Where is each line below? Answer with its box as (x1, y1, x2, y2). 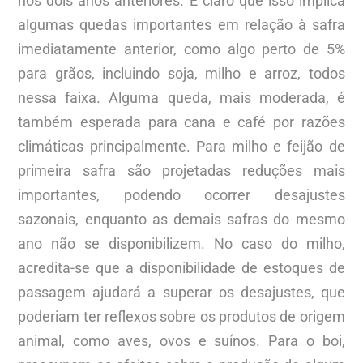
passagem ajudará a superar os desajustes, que (18, 283, 345, 301)
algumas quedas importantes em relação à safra (18, 15, 345, 33)
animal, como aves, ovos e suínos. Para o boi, (18, 331, 345, 349)
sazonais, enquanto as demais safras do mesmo (18, 210, 345, 228)
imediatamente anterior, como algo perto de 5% (18, 40, 345, 58)
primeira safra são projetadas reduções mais (18, 161, 345, 179)
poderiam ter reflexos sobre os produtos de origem (18, 307, 345, 325)
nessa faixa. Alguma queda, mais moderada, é (18, 88, 345, 106)
